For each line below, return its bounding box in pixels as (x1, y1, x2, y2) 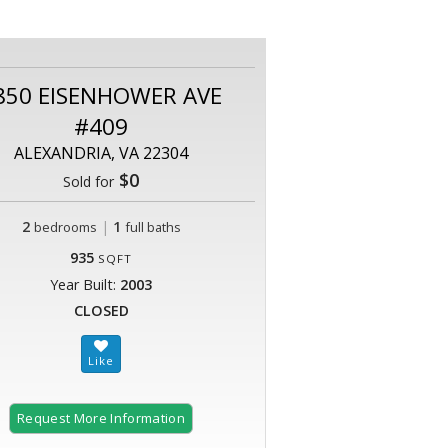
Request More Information (17, 409, 185, 428)
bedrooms (33, 218, 97, 237)
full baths (124, 218, 181, 237)
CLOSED (73, 301, 129, 321)
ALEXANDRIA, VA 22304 (14, 142, 188, 165)
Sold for (63, 172, 114, 192)
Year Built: (50, 275, 120, 295)
